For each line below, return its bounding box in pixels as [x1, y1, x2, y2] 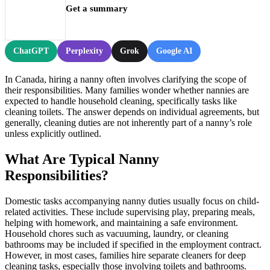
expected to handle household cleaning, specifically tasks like [5, 95, 237, 106]
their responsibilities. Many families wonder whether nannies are [5, 84, 249, 95]
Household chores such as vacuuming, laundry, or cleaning [5, 228, 228, 239]
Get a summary [66, 3, 128, 13]
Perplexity [66, 46, 103, 55]
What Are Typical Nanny [5, 151, 159, 167]
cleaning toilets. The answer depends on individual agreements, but [5, 106, 259, 117]
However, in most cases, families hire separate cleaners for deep [5, 250, 246, 260]
